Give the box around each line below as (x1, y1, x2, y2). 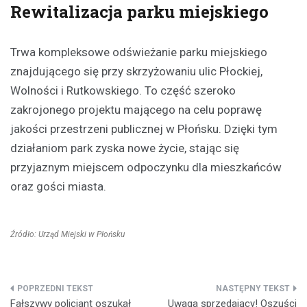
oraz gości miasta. (10, 180, 106, 194)
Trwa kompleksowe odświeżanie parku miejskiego (10, 45, 267, 60)
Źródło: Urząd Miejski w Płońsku (10, 230, 125, 240)
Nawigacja (10, 283, 98, 306)
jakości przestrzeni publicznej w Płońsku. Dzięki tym (10, 122, 278, 136)
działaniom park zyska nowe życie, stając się (10, 141, 239, 156)
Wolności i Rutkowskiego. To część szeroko (10, 84, 236, 98)
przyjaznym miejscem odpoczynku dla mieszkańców (10, 160, 282, 175)
